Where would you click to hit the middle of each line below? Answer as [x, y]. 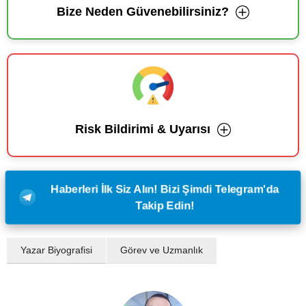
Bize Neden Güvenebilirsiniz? [143, 12]
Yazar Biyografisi [56, 250]
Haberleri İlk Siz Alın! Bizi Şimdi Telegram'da [165, 189]
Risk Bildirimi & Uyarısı [143, 129]
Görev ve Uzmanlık [162, 250]
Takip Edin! [165, 206]
